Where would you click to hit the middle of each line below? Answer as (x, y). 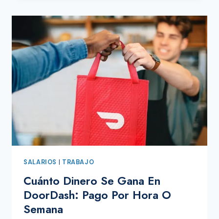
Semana (43, 209)
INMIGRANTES (86, 33)
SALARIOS (40, 163)
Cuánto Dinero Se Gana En (92, 181)
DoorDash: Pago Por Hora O (97, 195)
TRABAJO (78, 163)
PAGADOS (77, 10)
